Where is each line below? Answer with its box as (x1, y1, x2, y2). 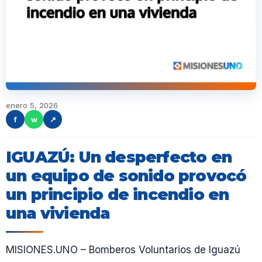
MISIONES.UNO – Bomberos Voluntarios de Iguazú (6, 244, 240, 256)
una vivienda (6, 204, 110, 223)
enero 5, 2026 (6, 101, 58, 110)
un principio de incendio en (6, 185, 229, 204)
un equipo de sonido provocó (6, 166, 247, 185)
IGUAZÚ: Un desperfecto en (6, 147, 232, 167)
